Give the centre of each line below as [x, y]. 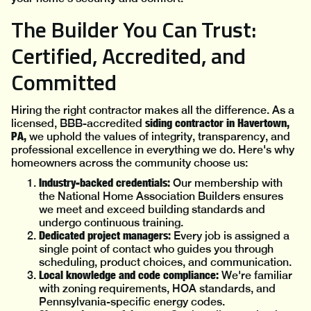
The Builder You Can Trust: [134, 30]
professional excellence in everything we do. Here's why [153, 150]
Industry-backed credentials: [104, 183]
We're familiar [255, 276]
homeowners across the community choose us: [129, 163]
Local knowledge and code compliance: [129, 275]
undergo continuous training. [111, 223]
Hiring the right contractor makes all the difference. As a [153, 110]
